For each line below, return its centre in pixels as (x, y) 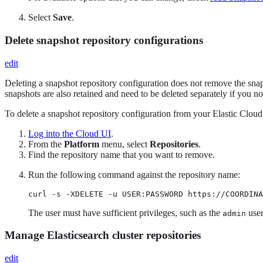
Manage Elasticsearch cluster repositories (103, 235)
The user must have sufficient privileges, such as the (125, 213)
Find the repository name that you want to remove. (122, 154)
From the (46, 144)
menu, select (124, 144)
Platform (82, 144)
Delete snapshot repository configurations (104, 40)
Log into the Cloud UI (70, 133)
